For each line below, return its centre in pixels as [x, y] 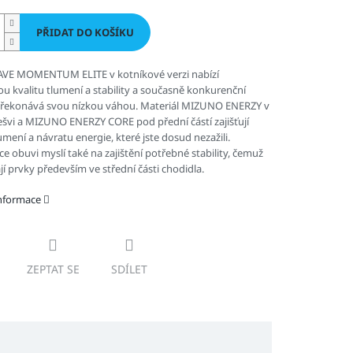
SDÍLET [129, 269]
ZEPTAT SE [53, 269]
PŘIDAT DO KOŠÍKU [85, 33]
